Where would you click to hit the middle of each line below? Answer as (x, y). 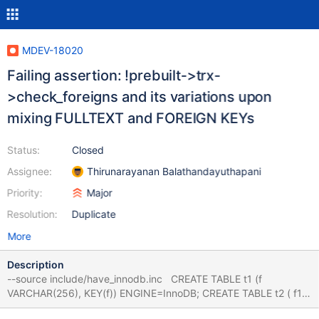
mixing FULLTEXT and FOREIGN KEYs (131, 118)
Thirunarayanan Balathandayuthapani (174, 171)
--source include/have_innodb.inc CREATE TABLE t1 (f (86, 279)
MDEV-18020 (52, 50)
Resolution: (32, 214)
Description (35, 265)
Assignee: (29, 171)
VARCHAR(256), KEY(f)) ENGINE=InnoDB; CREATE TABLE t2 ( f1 (104, 293)
